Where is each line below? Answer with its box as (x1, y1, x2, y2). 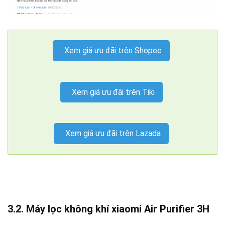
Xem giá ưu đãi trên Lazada (65, 129, 161, 139)
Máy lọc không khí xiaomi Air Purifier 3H (26, 203, 212, 215)
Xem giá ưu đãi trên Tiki (71, 87, 155, 97)
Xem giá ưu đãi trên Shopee (64, 46, 162, 56)
